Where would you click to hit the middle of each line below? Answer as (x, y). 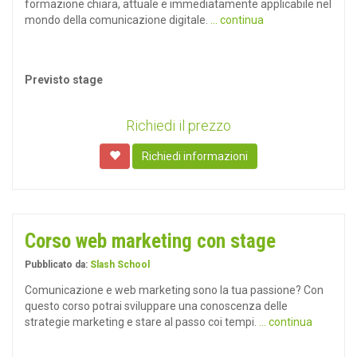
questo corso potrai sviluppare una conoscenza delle (156, 306)
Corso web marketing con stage (150, 241)
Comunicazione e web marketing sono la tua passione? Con (174, 290)
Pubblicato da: (57, 265)
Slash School (120, 265)
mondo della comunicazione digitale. (118, 20)
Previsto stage (64, 80)
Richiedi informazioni (195, 156)
